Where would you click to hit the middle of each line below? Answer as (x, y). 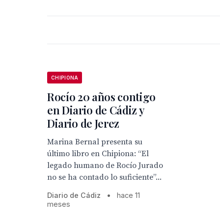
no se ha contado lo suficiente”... (104, 177)
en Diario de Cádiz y (96, 110)
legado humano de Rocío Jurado (105, 165)
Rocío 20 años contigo (102, 97)
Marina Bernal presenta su (95, 142)
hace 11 (128, 195)
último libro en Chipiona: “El (98, 154)
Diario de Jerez (83, 123)
